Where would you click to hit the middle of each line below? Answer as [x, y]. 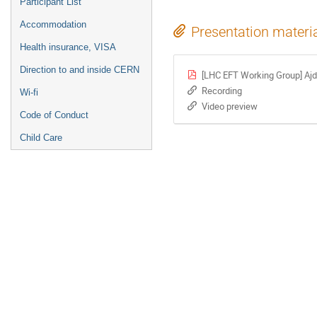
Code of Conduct [54, 115]
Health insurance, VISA [68, 47]
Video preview [229, 106]
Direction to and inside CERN [80, 70]
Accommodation [53, 24]
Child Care [41, 138]
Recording [221, 90]
